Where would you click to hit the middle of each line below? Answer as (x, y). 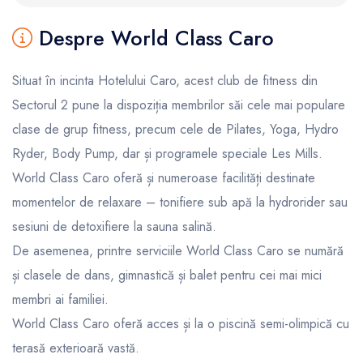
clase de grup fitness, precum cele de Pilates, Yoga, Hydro (175, 129)
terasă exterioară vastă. (76, 348)
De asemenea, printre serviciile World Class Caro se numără (178, 250)
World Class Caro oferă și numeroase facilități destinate (164, 177)
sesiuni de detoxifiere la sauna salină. (114, 226)
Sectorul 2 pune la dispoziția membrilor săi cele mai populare (179, 105)
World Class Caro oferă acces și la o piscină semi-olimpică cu (181, 323)
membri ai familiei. (60, 299)
